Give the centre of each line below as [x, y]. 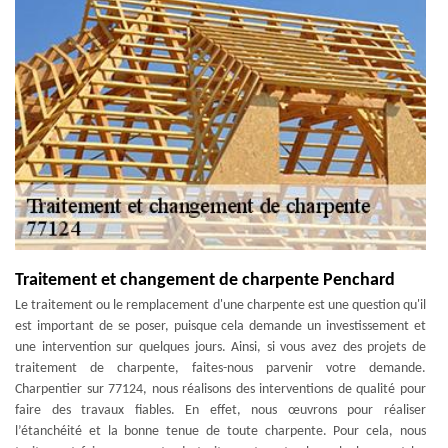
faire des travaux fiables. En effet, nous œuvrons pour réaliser [220, 410]
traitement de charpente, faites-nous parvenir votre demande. [220, 368]
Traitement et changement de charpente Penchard [205, 280]
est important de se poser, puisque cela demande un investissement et [220, 326]
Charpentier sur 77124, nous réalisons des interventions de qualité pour [220, 389]
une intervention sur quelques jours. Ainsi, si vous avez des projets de [220, 347]
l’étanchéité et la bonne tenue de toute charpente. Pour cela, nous [220, 431]
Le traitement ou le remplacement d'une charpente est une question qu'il [220, 305]
